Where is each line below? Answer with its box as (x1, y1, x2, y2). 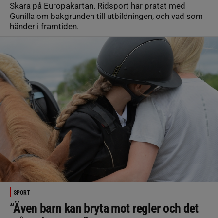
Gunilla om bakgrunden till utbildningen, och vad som (10, 11, 203, 21)
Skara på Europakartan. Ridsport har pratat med (10, 1, 185, 11)
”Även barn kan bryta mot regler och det (10, 200, 199, 216)
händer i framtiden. (10, 21, 79, 31)
